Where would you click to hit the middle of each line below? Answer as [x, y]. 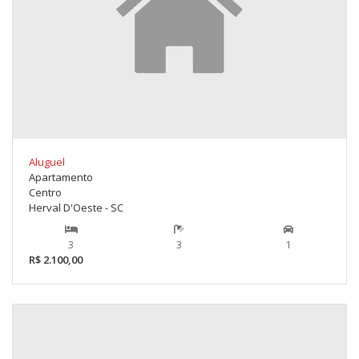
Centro [45, 193]
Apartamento [61, 177]
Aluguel [47, 162]
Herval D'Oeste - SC [76, 208]
